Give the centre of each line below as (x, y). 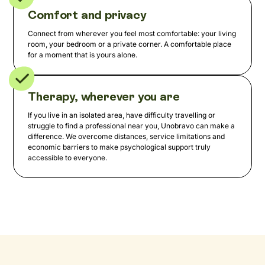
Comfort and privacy (87, 15)
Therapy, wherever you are (104, 97)
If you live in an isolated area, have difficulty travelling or (122, 115)
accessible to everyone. (68, 158)
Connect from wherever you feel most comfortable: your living (132, 34)
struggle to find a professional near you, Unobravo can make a (132, 126)
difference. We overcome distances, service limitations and (127, 137)
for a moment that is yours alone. (83, 55)
